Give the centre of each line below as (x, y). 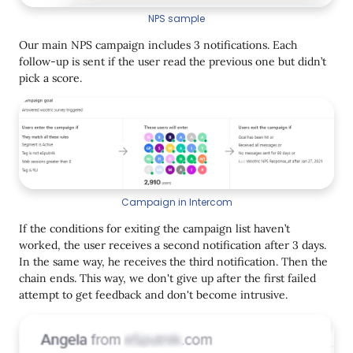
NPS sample (176, 19)
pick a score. (50, 78)
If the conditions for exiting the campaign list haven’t (154, 228)
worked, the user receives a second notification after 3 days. (173, 245)
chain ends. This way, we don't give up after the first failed (167, 278)
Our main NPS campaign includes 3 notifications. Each (158, 45)
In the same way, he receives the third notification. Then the (173, 261)
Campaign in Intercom (176, 202)
